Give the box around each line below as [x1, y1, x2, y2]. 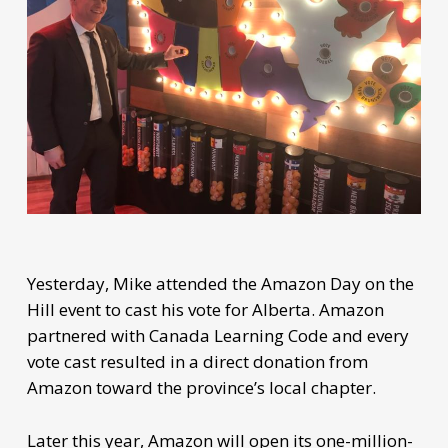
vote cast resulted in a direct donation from [26, 349, 368, 373]
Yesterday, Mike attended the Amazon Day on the [26, 271, 414, 295]
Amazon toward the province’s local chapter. [26, 375, 376, 399]
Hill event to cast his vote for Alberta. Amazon [26, 297, 384, 321]
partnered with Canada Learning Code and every [26, 323, 409, 347]
